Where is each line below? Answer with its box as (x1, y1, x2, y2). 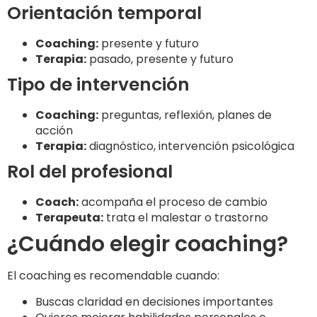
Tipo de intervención (7, 72, 190, 98)
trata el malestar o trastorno (103, 209, 268, 226)
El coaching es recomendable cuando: (7, 267, 219, 284)
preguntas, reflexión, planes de (98, 107, 272, 124)
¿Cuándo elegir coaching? (7, 229, 288, 260)
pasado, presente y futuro (86, 51, 234, 68)
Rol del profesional (7, 159, 173, 185)
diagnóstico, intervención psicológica (86, 138, 294, 155)
